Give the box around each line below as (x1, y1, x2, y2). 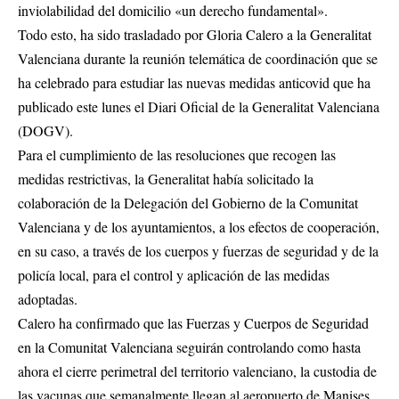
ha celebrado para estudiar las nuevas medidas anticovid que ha (18, 73, 370, 93)
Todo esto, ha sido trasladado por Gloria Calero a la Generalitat (18, 25, 371, 45)
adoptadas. (18, 289, 77, 309)
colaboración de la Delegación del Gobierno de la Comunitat (18, 193, 358, 213)
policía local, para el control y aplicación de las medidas (18, 265, 330, 285)
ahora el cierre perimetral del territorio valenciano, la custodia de (18, 362, 377, 381)
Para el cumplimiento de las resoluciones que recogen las (18, 145, 336, 165)
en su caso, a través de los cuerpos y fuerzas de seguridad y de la (18, 241, 379, 261)
